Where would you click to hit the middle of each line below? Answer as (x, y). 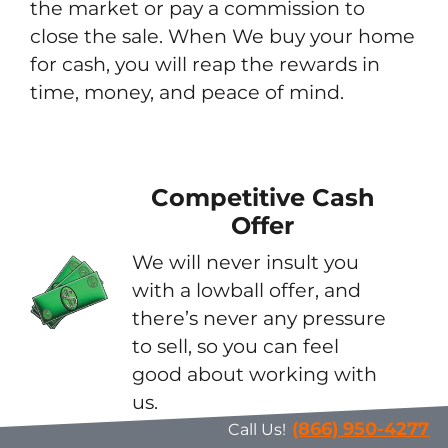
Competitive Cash (262, 198)
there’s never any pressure (259, 318)
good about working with (255, 374)
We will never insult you (246, 262)
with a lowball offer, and (247, 290)
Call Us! (256, 430)
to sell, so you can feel (236, 346)
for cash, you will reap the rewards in (205, 64)
